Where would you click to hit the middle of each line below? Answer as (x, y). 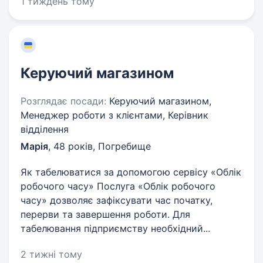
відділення (45, 129)
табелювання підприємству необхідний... (115, 228)
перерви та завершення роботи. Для (105, 214)
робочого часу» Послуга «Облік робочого (118, 186)
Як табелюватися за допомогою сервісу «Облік (131, 172)
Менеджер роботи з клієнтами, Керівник (114, 115)
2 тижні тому (51, 254)
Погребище (124, 146)
